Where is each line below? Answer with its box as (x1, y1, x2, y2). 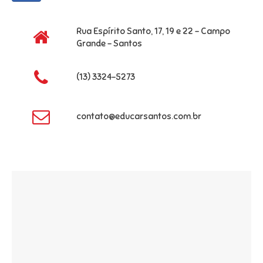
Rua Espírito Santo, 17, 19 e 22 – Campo (76, 26, 230, 36)
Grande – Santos (76, 38, 142, 49)
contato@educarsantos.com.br (76, 111, 201, 122)
